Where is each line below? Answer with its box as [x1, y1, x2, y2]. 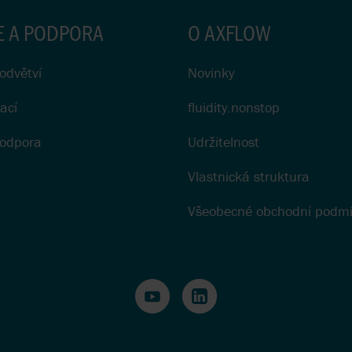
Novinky [188, 64, 234, 82]
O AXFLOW [188, 18, 271, 47]
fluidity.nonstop [188, 98, 280, 117]
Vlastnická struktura [188, 167, 310, 186]
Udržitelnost [188, 133, 259, 152]
